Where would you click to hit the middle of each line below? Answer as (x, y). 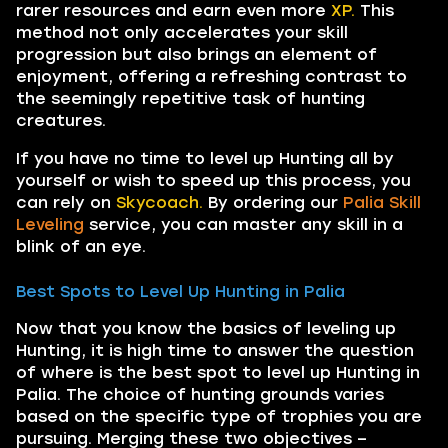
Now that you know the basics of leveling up (206, 328)
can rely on (66, 202)
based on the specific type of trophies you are (219, 416)
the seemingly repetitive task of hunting (190, 98)
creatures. (61, 120)
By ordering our (273, 202)
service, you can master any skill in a (243, 224)
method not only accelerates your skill (182, 32)
